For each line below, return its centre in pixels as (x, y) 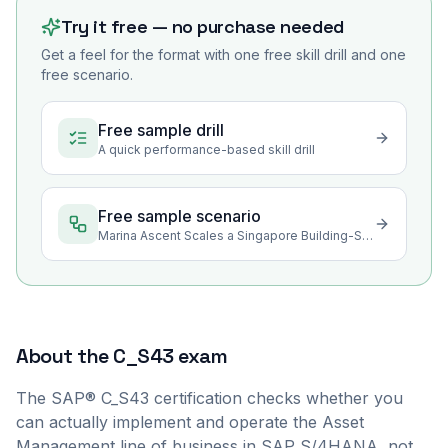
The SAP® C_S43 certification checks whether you (209, 398)
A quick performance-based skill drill (206, 149)
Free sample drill (161, 130)
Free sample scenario (179, 216)
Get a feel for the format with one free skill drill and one (223, 54)
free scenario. (87, 74)
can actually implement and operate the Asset (190, 422)
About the (64, 356)
